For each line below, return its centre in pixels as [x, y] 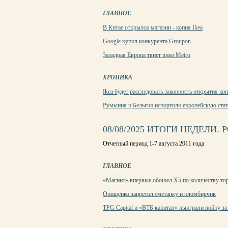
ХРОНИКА [118, 77]
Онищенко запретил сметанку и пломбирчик [159, 194]
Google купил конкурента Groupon [147, 41]
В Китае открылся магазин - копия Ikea [153, 27]
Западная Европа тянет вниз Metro [147, 55]
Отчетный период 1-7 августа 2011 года [153, 144]
